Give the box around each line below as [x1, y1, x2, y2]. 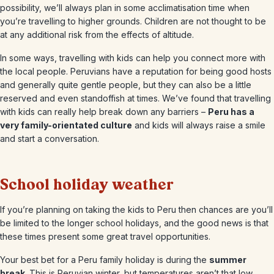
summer [209, 254, 246, 265]
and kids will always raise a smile [132, 120, 265, 130]
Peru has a [208, 106, 254, 117]
